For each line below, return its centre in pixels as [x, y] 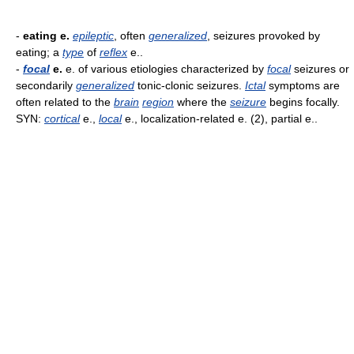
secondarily [46, 85]
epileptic [93, 36]
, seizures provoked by [264, 36]
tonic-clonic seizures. [190, 85]
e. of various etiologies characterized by [165, 69]
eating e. [46, 36]
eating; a [39, 52]
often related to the [65, 102]
